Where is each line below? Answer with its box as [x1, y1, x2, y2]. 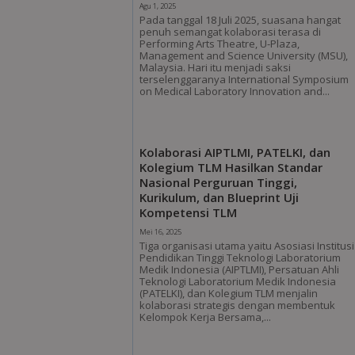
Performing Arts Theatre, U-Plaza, [139, 36, 300, 51]
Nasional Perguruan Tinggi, [139, 174, 298, 190]
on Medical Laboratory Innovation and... [139, 83, 330, 98]
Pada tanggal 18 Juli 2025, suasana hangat [139, 12, 342, 27]
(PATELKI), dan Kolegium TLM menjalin [139, 285, 319, 300]
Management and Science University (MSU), [139, 48, 349, 63]
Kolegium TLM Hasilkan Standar [139, 158, 323, 175]
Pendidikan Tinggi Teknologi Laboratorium [139, 250, 342, 265]
